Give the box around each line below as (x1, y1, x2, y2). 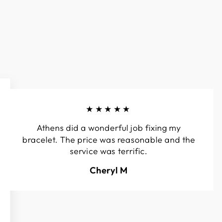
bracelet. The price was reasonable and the (22, 134, 195, 145)
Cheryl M (90, 165, 128, 176)
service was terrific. (70, 146, 148, 157)
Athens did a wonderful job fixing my (37, 122, 181, 133)
